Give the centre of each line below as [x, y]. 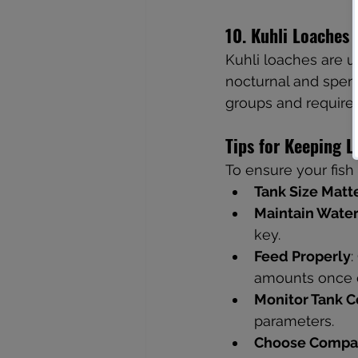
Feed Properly [302, 256]
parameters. [294, 320]
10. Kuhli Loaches [287, 35]
